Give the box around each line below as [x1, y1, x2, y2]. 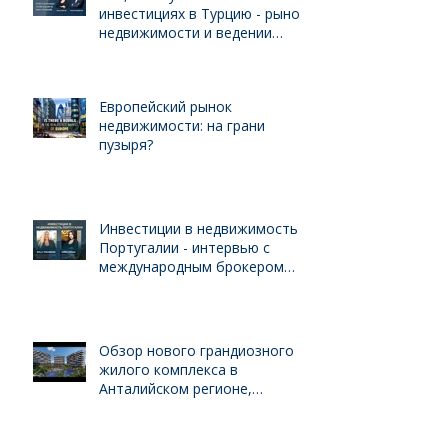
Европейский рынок [99, 97, 232, 117]
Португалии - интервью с [99, 238, 270, 258]
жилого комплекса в [99, 360, 238, 380]
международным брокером [99, 257, 284, 277]
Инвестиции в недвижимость [99, 219, 298, 239]
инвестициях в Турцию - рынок [99, 4, 265, 24]
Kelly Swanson [99, 276, 192, 296]
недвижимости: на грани [99, 116, 265, 136]
